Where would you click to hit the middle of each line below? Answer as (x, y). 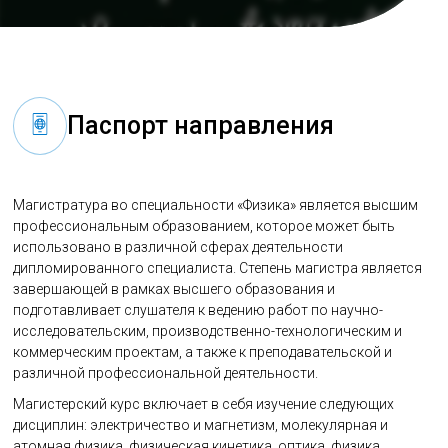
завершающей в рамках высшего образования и (174, 289)
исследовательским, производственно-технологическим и (208, 331)
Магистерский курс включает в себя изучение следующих (204, 404)
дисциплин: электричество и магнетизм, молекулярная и (201, 425)
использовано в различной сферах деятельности (178, 247)
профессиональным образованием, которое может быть (204, 226)
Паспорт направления (201, 125)
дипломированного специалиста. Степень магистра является (218, 268)
